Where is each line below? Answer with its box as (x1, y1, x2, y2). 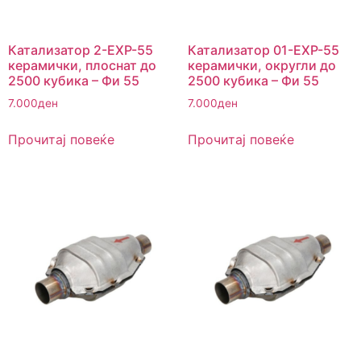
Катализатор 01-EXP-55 (187, 41, 339, 58)
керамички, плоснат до (8, 56, 156, 73)
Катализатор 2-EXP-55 (8, 41, 153, 58)
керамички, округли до (187, 56, 336, 73)
